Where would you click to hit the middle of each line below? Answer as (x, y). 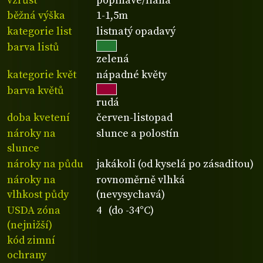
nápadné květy (132, 75)
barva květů (36, 90)
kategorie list (39, 32)
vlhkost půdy (38, 194)
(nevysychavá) (131, 194)
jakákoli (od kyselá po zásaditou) (175, 164)
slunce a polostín (138, 134)
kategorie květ (42, 75)
